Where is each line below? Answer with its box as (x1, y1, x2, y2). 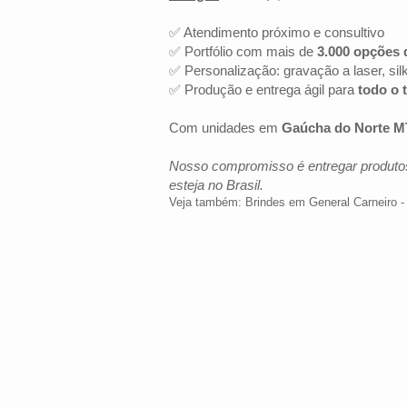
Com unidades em (169, 120, 282, 135)
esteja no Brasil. (169, 177, 263, 193)
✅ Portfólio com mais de (169, 44, 317, 59)
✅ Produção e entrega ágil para (169, 82, 358, 97)
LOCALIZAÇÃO (172, 372, 272, 388)
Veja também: (169, 195, 245, 209)
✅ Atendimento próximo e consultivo (169, 25, 384, 40)
